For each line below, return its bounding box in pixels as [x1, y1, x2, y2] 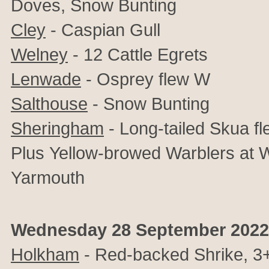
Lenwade [11, 69, 81, 89]
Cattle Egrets [107, 44, 208, 64]
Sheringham [11, 118, 104, 138]
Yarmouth [11, 168, 85, 187]
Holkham [11, 244, 79, 264]
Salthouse [11, 94, 88, 113]
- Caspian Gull [46, 20, 160, 40]
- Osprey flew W [81, 69, 210, 89]
